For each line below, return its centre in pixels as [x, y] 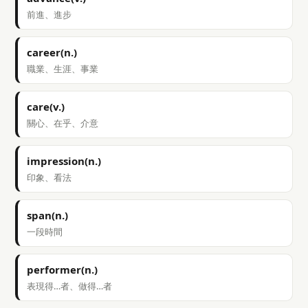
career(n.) [52, 52]
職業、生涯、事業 [63, 69]
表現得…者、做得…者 [69, 286]
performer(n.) [62, 269]
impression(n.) [64, 161]
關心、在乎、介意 [63, 123]
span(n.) [47, 215]
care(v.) [46, 107]
